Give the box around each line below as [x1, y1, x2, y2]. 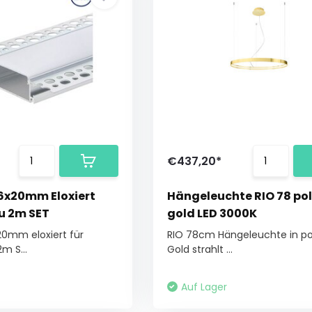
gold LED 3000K [166, 205, 257, 221]
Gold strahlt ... [166, 242, 233, 256]
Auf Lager [180, 280, 227, 294]
